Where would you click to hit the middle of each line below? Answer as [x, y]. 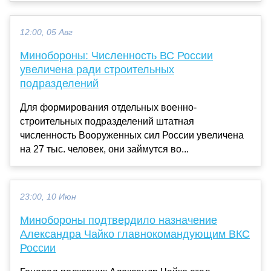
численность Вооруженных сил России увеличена [132, 135]
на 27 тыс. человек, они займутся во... [104, 149]
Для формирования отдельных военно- [108, 107]
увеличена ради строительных [97, 69]
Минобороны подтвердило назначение [119, 220]
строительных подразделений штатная [107, 121]
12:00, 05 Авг [46, 32]
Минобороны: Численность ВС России [116, 55]
